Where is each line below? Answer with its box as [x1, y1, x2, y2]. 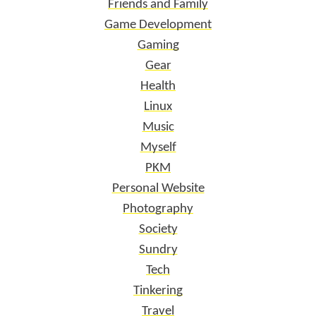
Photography [123, 202, 193, 217]
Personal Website [111, 182, 205, 196]
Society [138, 223, 178, 237]
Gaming [137, 39, 179, 53]
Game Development [104, 18, 212, 32]
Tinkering [133, 284, 183, 298]
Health [140, 80, 176, 94]
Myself [140, 141, 176, 155]
